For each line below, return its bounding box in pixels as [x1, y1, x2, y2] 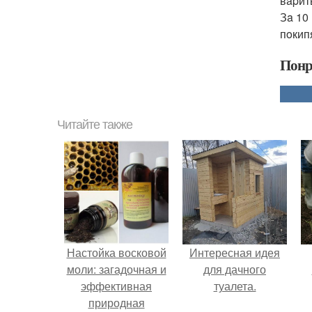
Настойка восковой [66, 244, 166, 260]
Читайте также [57, 118, 132, 132]
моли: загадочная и [66, 261, 166, 277]
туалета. [213, 278, 256, 294]
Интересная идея [189, 244, 280, 260]
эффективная [81, 278, 152, 294]
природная [88, 295, 145, 311]
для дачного [203, 261, 266, 277]
